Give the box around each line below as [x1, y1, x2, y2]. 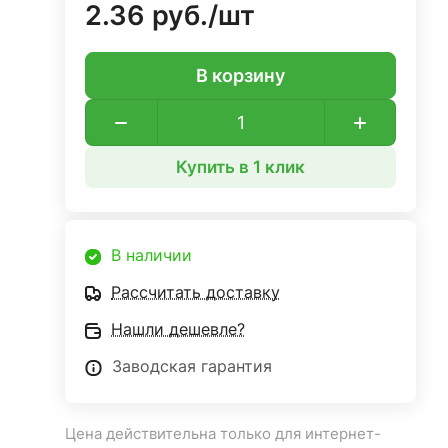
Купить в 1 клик [176, 157, 306, 177]
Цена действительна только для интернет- [65, 425, 382, 443]
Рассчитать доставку [111, 283, 281, 302]
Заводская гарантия [112, 357, 273, 376]
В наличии [111, 246, 193, 265]
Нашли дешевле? [111, 320, 246, 339]
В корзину [196, 64, 286, 86]
